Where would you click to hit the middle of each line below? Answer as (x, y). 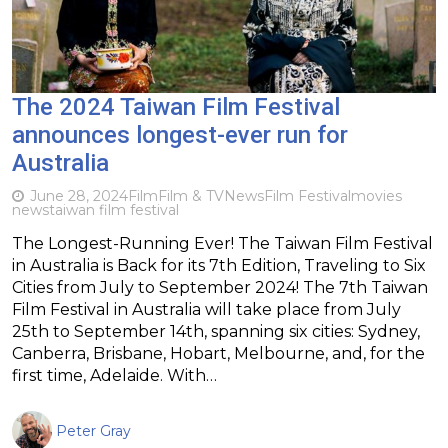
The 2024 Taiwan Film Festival (176, 106)
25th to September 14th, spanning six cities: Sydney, (216, 331)
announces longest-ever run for (180, 134)
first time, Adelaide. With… (114, 375)
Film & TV (191, 195)
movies (376, 195)
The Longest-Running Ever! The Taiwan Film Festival (222, 243)
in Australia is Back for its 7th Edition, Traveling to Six (219, 265)
